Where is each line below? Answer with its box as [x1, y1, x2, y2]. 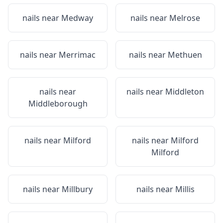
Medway [61, 12, 93, 23]
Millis [175, 184, 195, 195]
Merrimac [59, 49, 96, 60]
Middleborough [28, 98, 88, 109]
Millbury [62, 184, 93, 195]
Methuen [167, 49, 202, 60]
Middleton [165, 86, 204, 97]
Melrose [169, 12, 200, 23]
